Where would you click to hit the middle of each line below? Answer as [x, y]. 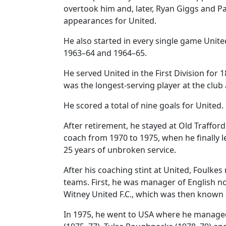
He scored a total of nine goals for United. [144, 105]
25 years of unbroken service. [120, 150]
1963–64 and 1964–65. [105, 53]
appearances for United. [110, 21]
